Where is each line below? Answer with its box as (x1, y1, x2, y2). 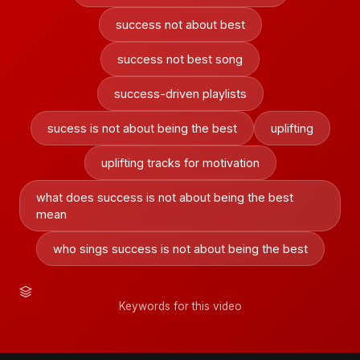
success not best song (117, 52, 243, 66)
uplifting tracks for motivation (100, 156, 260, 170)
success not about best (115, 18, 245, 31)
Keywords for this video (118, 300, 242, 313)
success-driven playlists (113, 87, 247, 100)
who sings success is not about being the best (52, 242, 308, 256)
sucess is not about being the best (47, 121, 237, 135)
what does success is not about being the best (36, 190, 293, 204)
